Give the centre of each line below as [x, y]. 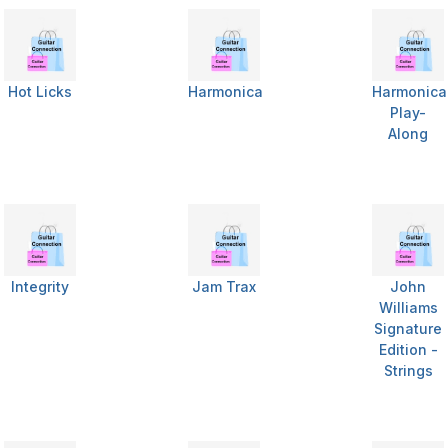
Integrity [40, 287]
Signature [408, 329]
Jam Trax [224, 287]
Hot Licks [40, 92]
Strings [408, 371]
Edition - [408, 350]
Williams [408, 308]
